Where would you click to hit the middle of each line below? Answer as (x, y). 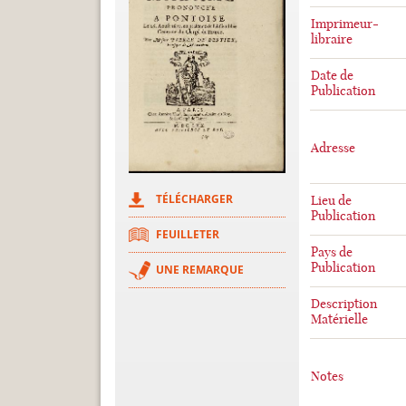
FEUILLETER (188, 234)
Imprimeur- (344, 24)
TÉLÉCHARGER (194, 198)
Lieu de (331, 200)
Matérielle (339, 319)
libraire (331, 39)
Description (343, 304)
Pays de (331, 252)
